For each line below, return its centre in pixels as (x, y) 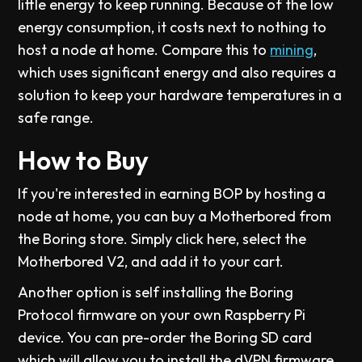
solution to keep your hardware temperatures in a (180, 95)
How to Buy (84, 160)
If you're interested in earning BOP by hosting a (172, 193)
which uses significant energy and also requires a (177, 72)
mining (292, 49)
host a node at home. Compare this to (144, 49)
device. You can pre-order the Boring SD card (165, 337)
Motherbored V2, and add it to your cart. (151, 261)
